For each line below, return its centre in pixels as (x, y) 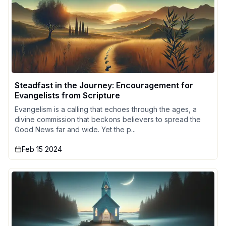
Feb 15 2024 (42, 149)
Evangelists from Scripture (67, 96)
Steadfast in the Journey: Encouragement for (104, 86)
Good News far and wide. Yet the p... (75, 130)
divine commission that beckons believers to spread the (108, 120)
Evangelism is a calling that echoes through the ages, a (106, 109)
